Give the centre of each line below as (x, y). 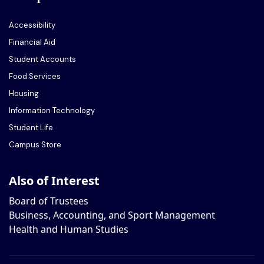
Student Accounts (42, 60)
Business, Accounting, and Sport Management (112, 215)
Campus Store (35, 145)
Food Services (35, 77)
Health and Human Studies (69, 230)
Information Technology (52, 111)
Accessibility (32, 25)
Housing (24, 94)
